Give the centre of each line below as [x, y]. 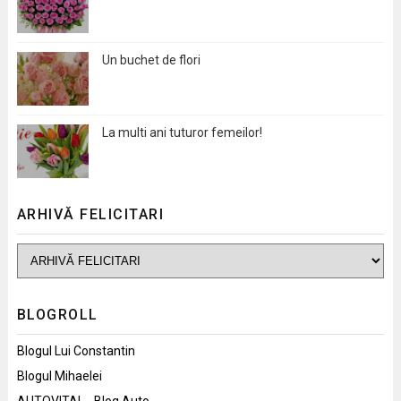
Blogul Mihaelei [59, 375]
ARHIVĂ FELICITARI [90, 214]
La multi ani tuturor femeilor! [182, 132]
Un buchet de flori [151, 60]
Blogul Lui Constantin [76, 350]
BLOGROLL [57, 314]
